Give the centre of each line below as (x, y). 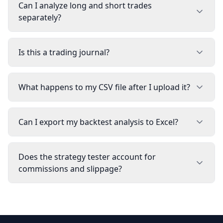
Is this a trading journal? (64, 52)
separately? (40, 17)
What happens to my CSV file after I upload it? (104, 87)
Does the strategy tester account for (87, 157)
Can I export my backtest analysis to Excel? (98, 122)
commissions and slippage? (70, 169)
